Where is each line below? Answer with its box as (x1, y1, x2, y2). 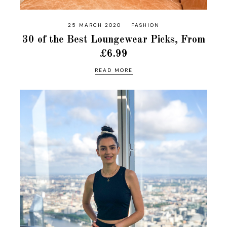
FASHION (131, 22, 160, 29)
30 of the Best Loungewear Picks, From (22, 35, 205, 46)
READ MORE (94, 67, 133, 74)
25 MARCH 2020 (67, 22, 121, 29)
